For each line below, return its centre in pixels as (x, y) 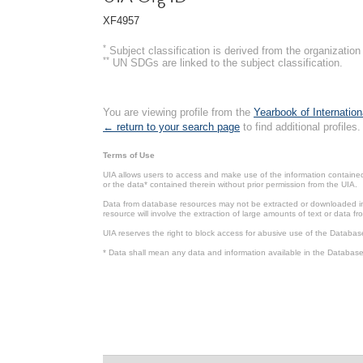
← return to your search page (171, 126)
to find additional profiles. (300, 126)
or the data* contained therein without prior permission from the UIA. (230, 184)
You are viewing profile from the (178, 112)
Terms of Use (129, 155)
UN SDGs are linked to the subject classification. (226, 62)
